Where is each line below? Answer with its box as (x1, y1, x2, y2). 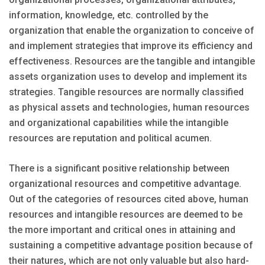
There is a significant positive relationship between (9, 163, 230, 174)
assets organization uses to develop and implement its (9, 71, 247, 83)
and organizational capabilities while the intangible (9, 117, 228, 129)
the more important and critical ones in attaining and (9, 224, 235, 236)
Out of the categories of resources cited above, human (9, 193, 248, 205)
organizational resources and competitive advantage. (9, 178, 241, 190)
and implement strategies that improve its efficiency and (9, 40, 253, 52)
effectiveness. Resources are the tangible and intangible (9, 56, 255, 67)
